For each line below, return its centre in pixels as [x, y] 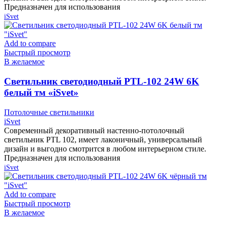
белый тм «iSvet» [41, 93]
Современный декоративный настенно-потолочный [94, 130]
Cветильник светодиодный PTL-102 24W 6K [102, 82]
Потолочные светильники [49, 112]
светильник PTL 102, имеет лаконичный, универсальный [103, 139]
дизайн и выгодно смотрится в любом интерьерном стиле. [105, 148]
